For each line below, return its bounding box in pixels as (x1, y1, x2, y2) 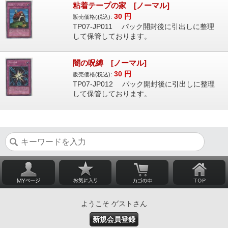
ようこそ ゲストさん (81, 199, 147, 208)
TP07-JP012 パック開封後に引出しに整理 (72, 80, 215, 89)
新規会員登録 (93, 215, 135, 223)
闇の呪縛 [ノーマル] (72, 59, 147, 68)
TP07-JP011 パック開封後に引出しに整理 (72, 22, 214, 31)
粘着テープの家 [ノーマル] (72, 1, 169, 10)
